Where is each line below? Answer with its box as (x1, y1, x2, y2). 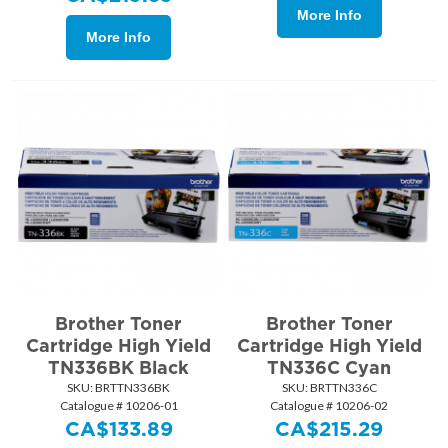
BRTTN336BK (93, 380, 171, 396)
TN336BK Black (48, 357, 190, 379)
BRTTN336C (307, 380, 377, 396)
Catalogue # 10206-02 (270, 398, 389, 414)
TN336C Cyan (267, 357, 392, 379)
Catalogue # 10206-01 (59, 398, 178, 414)
